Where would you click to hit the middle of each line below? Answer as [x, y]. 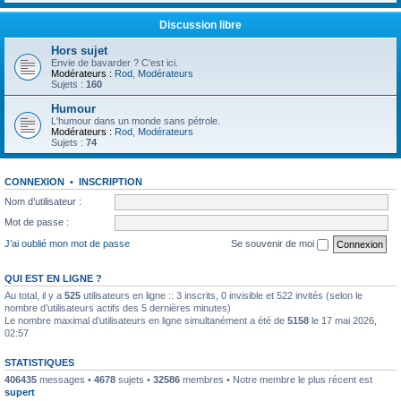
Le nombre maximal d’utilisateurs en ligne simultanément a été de [146, 320]
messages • [65, 379]
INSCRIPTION [111, 182]
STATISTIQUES [39, 362]
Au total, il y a [34, 295]
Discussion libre [200, 25]
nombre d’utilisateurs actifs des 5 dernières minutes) [118, 307]
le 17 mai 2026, [343, 320]
